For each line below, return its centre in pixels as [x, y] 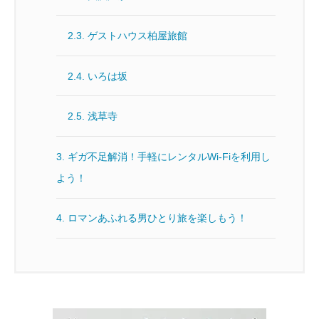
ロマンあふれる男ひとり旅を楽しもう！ [158, 218]
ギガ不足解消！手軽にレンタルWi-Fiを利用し [169, 156]
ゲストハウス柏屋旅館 [138, 36]
